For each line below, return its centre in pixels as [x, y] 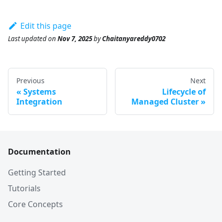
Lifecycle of [184, 92]
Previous [30, 81]
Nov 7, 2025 [75, 39]
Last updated [27, 39]
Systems [40, 92]
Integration [39, 102]
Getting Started [37, 173]
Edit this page [46, 26]
